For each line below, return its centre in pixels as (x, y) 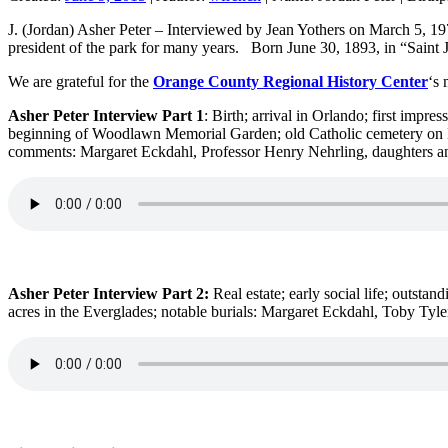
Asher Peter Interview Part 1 (106, 115)
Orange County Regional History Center (290, 81)
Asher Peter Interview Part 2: (110, 293)
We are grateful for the (80, 81)
